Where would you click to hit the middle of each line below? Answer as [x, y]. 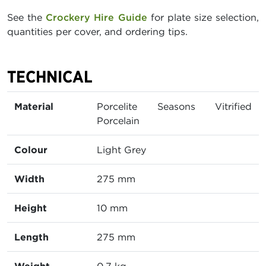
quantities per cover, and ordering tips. [97, 32]
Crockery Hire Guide [96, 18]
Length [31, 237]
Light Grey [121, 150]
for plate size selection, [203, 18]
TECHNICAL [50, 77]
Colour [31, 150]
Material [34, 107]
